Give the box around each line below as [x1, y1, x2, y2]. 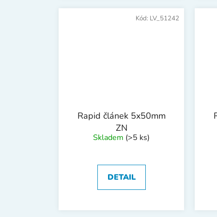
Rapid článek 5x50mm [77, 110, 166, 122]
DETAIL [107, 172, 136, 183]
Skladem [93, 132, 125, 143]
